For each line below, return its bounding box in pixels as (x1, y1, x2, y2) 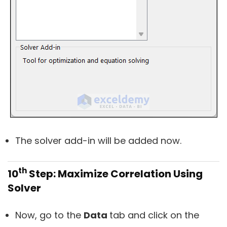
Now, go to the (15, 208, 84, 221)
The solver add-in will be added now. (15, 134, 181, 147)
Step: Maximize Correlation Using (27, 166, 203, 181)
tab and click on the (109, 208, 199, 221)
